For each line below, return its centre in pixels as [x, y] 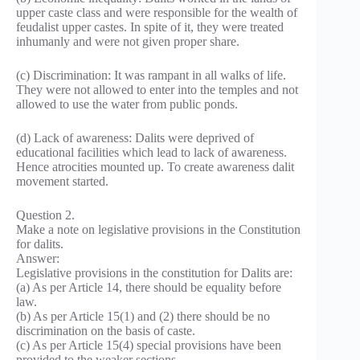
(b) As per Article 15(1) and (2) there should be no [143, 317]
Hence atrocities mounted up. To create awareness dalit [155, 167]
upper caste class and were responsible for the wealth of [157, 13]
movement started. [62, 182]
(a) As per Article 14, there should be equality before [149, 288]
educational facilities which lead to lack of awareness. [151, 153]
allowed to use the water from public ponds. [127, 104]
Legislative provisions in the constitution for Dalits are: [154, 273]
